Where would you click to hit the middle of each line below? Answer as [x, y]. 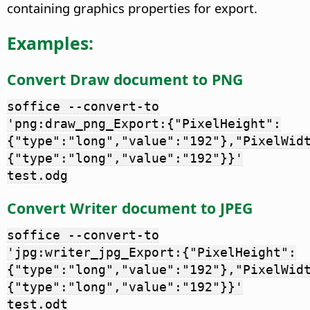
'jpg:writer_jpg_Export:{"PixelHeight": [152, 252]
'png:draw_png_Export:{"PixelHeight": [144, 123]
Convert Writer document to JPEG [130, 208]
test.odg [37, 175]
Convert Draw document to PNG [125, 80]
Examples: [50, 43]
